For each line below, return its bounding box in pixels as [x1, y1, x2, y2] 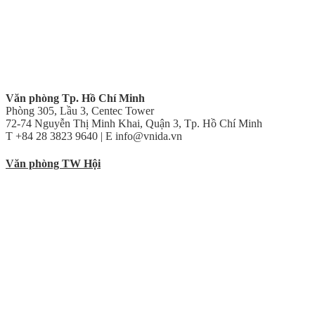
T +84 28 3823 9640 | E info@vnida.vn [6, 129, 182, 142]
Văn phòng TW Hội [6, 157, 101, 169]
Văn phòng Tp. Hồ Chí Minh [6, 91, 145, 104]
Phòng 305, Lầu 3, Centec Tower [6, 104, 154, 117]
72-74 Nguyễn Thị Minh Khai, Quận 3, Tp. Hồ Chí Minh [6, 117, 262, 129]
